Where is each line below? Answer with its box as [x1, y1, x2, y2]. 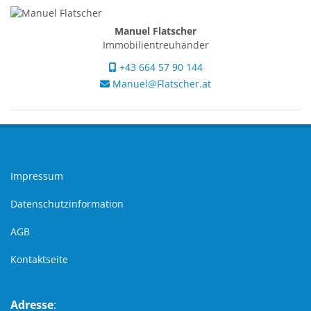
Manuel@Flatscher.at [110, 77, 211, 91]
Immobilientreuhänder [102, 38, 209, 52]
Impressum [10, 169, 63, 183]
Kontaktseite [10, 253, 68, 267]
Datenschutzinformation [10, 197, 124, 211]
